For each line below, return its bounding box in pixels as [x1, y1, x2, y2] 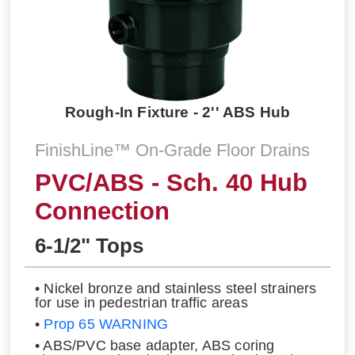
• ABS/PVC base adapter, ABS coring [34, 337, 275, 353]
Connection [34, 197, 170, 225]
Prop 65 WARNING [44, 316, 169, 333]
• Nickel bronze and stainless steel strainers [34, 281, 317, 297]
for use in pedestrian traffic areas [34, 295, 265, 311]
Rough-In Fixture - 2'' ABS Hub [64, 103, 291, 121]
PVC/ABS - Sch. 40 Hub [34, 168, 307, 197]
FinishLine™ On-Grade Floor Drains [34, 139, 310, 160]
